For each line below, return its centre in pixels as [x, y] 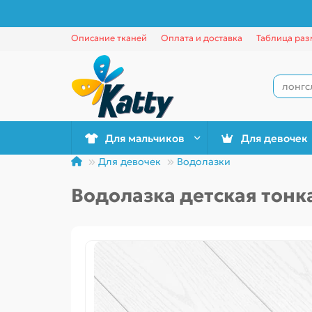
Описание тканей [109, 38]
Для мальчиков [145, 138]
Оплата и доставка [202, 38]
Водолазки [204, 162]
